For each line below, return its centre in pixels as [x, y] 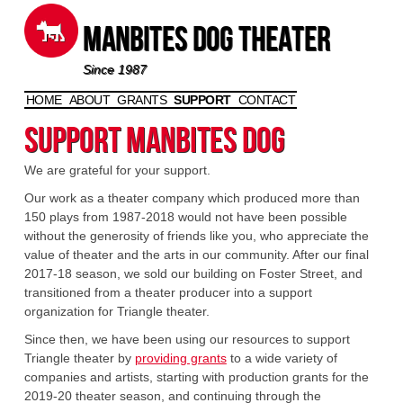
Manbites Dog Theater [206, 43]
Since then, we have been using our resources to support [187, 339]
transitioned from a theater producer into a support [168, 292]
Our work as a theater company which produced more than [192, 198]
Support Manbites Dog [154, 145]
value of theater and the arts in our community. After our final [196, 255]
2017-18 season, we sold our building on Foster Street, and [193, 273]
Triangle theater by [79, 358]
